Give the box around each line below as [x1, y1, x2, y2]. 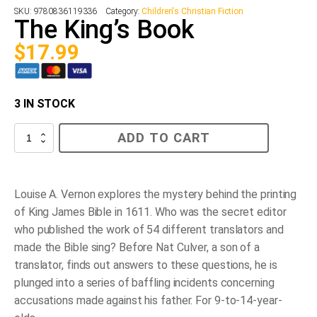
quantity [13, 163, 44, 174]
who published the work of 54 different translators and [14, 223, 284, 237]
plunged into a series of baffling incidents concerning [14, 276, 275, 290]
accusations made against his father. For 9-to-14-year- [14, 294, 282, 308]
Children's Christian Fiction [142, 6, 243, 16]
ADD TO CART [117, 130, 210, 146]
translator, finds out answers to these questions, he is [14, 258, 277, 272]
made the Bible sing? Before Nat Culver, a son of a [14, 241, 260, 255]
